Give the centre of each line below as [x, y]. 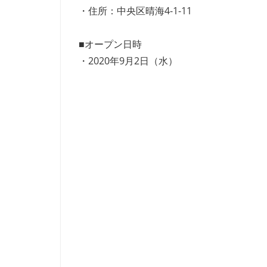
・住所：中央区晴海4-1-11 [135, 11]
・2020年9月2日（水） [128, 61]
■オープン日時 [110, 44]
